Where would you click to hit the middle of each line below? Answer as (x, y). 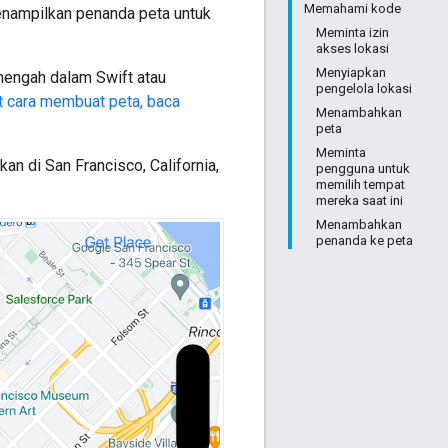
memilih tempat (360, 184)
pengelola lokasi (364, 88)
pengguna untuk (363, 168)
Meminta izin (352, 32)
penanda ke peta (364, 240)
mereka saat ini (359, 200)
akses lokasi (352, 48)
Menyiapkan (351, 72)
